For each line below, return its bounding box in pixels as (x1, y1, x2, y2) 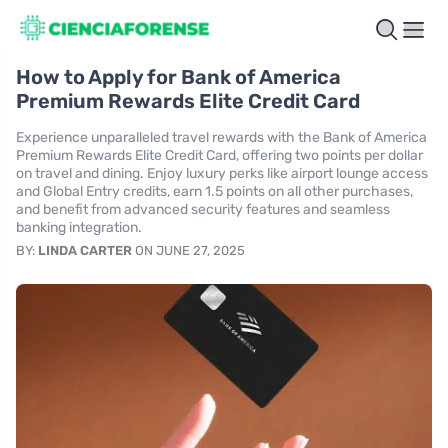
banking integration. (16, 218, 142, 236)
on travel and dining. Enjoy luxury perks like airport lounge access (16, 164, 428, 182)
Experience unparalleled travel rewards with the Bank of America (16, 128, 427, 146)
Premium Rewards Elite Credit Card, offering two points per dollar (16, 146, 423, 164)
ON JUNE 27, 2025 (132, 242, 245, 258)
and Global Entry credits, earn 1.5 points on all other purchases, (16, 182, 413, 200)
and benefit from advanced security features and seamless (16, 200, 390, 218)
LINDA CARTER (38, 242, 132, 258)
